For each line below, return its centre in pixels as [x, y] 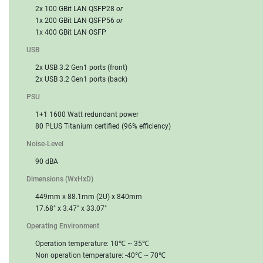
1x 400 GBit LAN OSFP [71, 33]
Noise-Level [45, 144]
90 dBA [47, 162]
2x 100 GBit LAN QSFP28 [76, 9]
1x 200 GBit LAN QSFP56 [76, 21]
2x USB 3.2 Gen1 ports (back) [81, 80]
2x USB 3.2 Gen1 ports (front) [81, 68]
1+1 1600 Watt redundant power [87, 115]
